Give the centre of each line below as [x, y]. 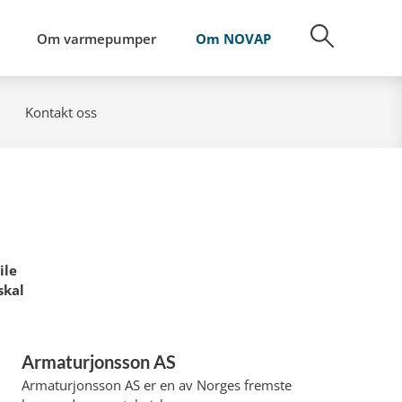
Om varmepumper [96, 38]
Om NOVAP [233, 38]
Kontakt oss [61, 112]
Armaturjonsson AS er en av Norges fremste [156, 385]
